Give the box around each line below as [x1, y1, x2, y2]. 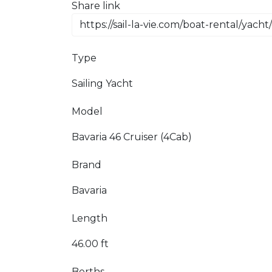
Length [72, 212, 107, 225]
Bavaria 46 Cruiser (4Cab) [72, 131, 192, 143]
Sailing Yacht [72, 78, 133, 90]
